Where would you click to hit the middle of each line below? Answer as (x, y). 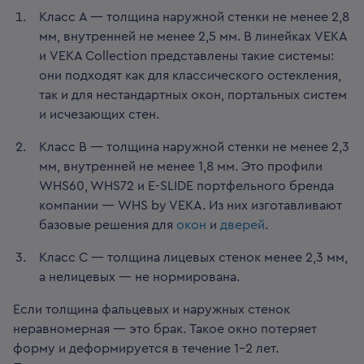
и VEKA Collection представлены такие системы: (186, 56)
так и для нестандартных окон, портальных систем (193, 95)
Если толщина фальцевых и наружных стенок (152, 310)
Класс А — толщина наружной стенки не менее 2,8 (194, 17)
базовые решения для (108, 225)
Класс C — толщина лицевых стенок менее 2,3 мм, (193, 258)
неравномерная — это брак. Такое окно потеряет (165, 329)
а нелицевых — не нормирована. (139, 277)
